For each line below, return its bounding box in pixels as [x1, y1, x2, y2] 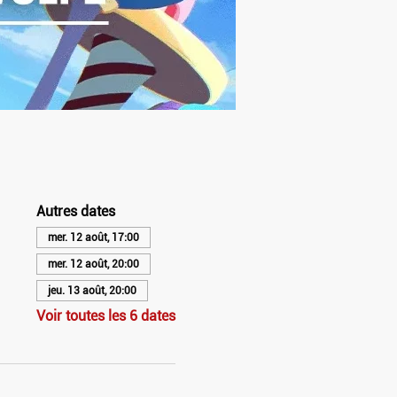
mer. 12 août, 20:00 [47, 257, 139, 270]
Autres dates [35, 202, 115, 220]
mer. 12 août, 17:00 [47, 230, 139, 244]
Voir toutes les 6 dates [35, 307, 175, 324]
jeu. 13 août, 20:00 [47, 284, 136, 297]
